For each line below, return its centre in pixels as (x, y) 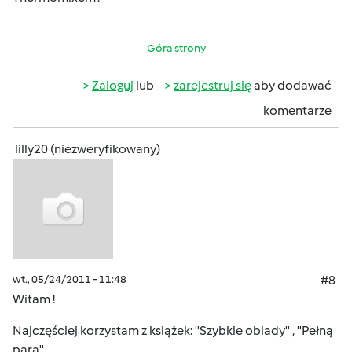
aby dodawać (291, 85)
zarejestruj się (213, 85)
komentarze (297, 110)
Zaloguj (113, 85)
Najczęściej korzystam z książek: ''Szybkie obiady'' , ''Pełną (173, 330)
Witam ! (35, 299)
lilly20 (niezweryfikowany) (88, 149)
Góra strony (176, 48)
